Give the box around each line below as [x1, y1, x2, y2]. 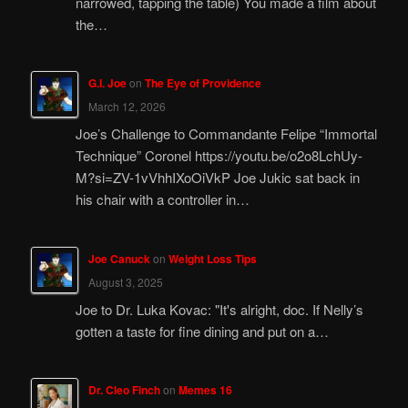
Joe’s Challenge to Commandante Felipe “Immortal [75, 124, 377, 144]
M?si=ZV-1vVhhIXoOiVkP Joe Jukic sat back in [75, 168, 360, 188]
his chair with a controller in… [75, 189, 250, 209]
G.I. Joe [87, 74, 127, 91]
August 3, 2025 [87, 273, 163, 290]
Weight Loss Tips [168, 250, 257, 267]
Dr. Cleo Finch [87, 382, 160, 399]
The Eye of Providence [144, 74, 261, 91]
